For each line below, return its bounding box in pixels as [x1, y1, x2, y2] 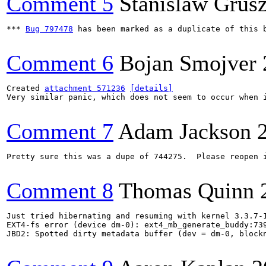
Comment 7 [7, 119, 113, 144]
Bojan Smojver [119, 50, 256, 75]
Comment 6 [7, 50, 113, 75]
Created [7, 84, 45, 93]
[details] [130, 84, 173, 93]
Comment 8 [7, 178, 113, 203]
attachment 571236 [45, 84, 125, 93]
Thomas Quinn [119, 178, 254, 203]
